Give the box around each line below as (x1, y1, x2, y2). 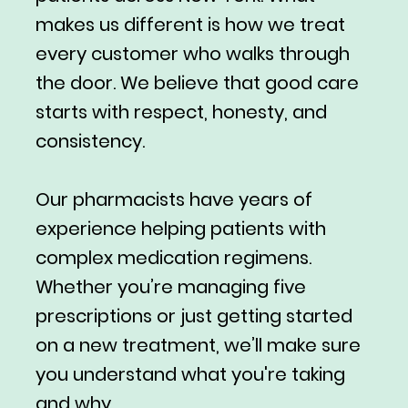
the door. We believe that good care (35, 70, 359, 97)
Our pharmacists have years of (35, 187, 312, 213)
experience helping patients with (35, 216, 326, 242)
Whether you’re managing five (35, 274, 306, 301)
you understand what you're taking (35, 362, 345, 388)
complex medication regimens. (35, 245, 311, 271)
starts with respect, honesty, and (35, 99, 327, 126)
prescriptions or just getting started (35, 303, 352, 330)
